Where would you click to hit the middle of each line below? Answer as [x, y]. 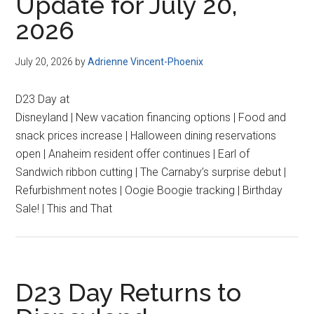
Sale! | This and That [64, 209]
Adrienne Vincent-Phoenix [146, 62]
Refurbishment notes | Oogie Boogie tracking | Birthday [149, 190]
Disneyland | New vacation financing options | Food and [151, 117]
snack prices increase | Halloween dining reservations [146, 136]
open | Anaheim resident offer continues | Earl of [133, 154]
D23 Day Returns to [129, 292]
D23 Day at [43, 99]
